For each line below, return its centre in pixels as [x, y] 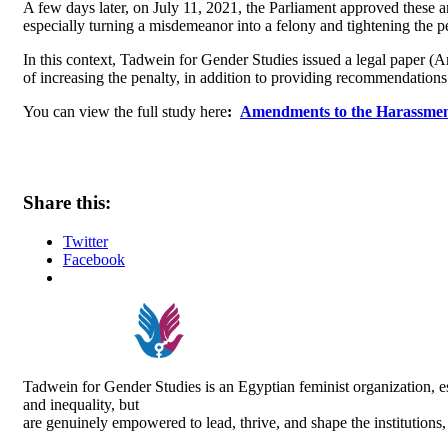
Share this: [67, 203]
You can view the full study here [125, 112]
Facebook [94, 259]
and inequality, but [81, 404]
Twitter [85, 241]
